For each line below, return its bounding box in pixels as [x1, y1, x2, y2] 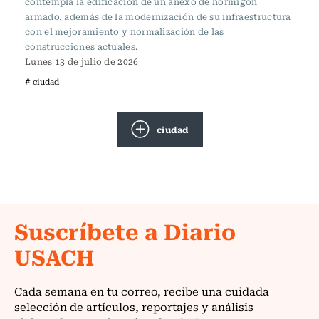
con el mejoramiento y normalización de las [25, 25, 224, 38]
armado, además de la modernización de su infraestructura [25, 10, 291, 23]
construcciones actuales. [25, 40, 138, 53]
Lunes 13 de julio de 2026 [25, 55, 139, 68]
